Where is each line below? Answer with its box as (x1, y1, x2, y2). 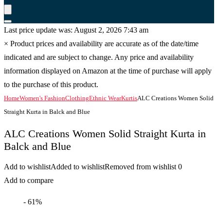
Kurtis (121, 94, 137, 102)
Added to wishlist (51, 163, 105, 171)
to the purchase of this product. (4, 80, 98, 89)
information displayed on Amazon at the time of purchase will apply (4, 67, 212, 75)
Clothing (65, 94, 89, 102)
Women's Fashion (19, 94, 65, 102)
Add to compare (4, 176, 54, 184)
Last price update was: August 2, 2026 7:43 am (4, 26, 148, 34)
